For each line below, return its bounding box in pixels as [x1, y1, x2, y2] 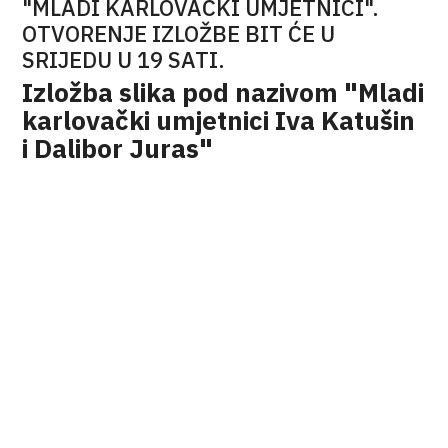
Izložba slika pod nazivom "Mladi [22, 75, 425, 109]
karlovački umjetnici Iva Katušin [22, 103, 416, 137]
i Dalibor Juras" [22, 131, 214, 165]
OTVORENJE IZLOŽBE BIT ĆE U [22, 19, 336, 48]
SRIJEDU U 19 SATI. [22, 45, 226, 74]
